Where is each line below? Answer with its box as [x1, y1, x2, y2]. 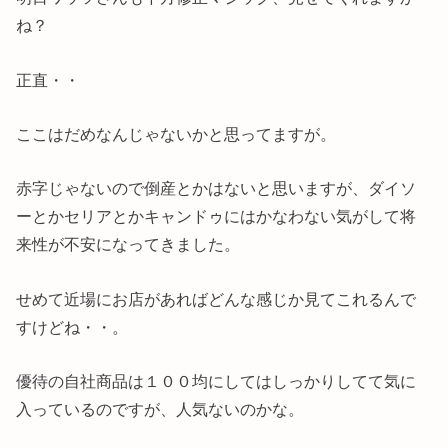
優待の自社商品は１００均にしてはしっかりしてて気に [16, 372, 417, 390]
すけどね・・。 [16, 317, 129, 336]
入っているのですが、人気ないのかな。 [16, 400, 305, 418]
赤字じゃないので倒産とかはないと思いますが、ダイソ [16, 179, 417, 198]
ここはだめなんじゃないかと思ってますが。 [16, 124, 337, 143]
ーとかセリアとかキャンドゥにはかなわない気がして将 [16, 207, 417, 226]
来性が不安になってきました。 [16, 235, 241, 254]
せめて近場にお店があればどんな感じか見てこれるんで [16, 289, 417, 308]
